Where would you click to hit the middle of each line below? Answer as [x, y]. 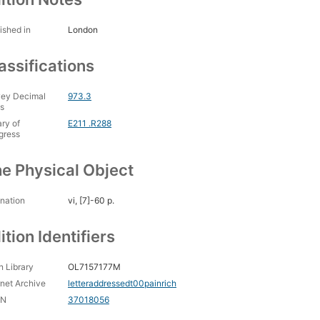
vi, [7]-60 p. [91, 201]
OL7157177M [94, 267]
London [83, 30]
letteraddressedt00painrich [122, 284]
